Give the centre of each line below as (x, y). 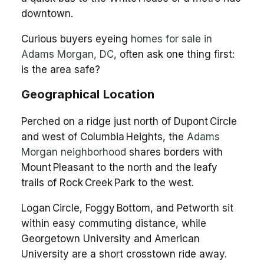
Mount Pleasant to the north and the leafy (119, 167)
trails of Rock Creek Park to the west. (107, 182)
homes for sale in (171, 39)
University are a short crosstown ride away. (124, 254)
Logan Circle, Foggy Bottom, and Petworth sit (127, 208)
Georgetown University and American (110, 238)
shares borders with (174, 152)
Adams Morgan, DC (67, 54)
